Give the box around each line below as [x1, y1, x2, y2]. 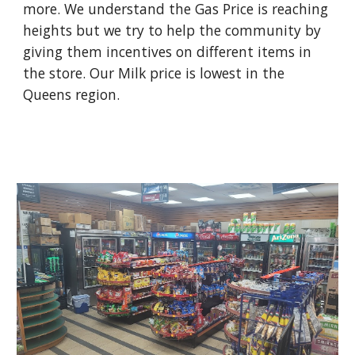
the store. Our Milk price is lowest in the [23, 63, 285, 82]
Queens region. [23, 85, 124, 104]
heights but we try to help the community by [23, 21, 322, 40]
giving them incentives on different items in [23, 42, 312, 61]
